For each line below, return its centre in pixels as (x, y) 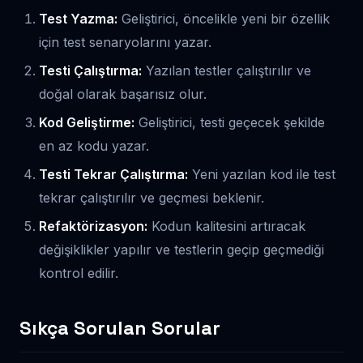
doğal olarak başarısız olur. (123, 94)
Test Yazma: (78, 18)
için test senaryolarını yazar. (125, 42)
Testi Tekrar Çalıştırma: (113, 174)
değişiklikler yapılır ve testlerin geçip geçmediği (181, 249)
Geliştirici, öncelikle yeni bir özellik (224, 18)
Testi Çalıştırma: (90, 70)
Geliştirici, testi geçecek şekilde (230, 122)
